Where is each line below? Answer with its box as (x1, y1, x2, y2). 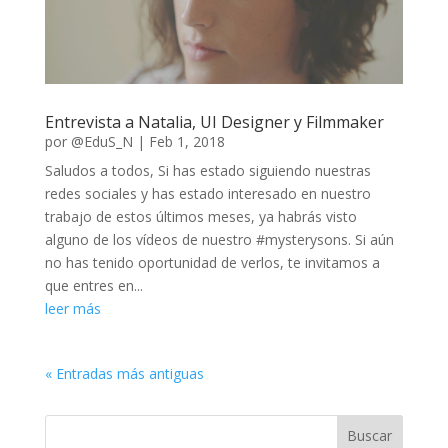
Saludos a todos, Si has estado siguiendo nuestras (44, 161, 371, 181)
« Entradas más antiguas (44, 364, 204, 384)
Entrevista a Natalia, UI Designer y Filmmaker (44, 111, 384, 134)
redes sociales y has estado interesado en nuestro (44, 184, 371, 204)
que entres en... (44, 276, 143, 296)
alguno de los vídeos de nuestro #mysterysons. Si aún (44, 230, 394, 250)
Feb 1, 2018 (148, 132, 225, 152)
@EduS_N (70, 132, 133, 152)
